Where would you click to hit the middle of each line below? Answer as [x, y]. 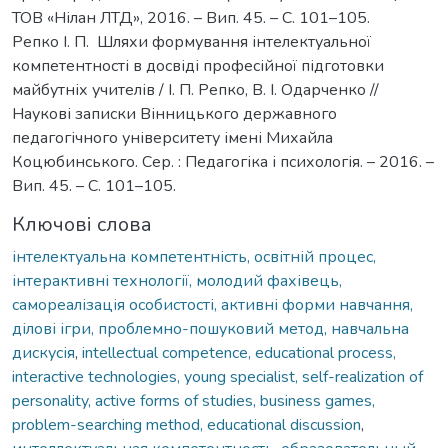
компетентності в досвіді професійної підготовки [198, 65]
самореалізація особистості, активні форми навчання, [212, 304]
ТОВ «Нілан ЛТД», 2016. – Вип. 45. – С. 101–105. [191, 17]
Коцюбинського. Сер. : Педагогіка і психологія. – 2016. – [223, 161]
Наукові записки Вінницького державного [174, 113]
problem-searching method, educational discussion [186, 424]
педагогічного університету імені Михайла [172, 137]
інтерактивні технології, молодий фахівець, [177, 280]
